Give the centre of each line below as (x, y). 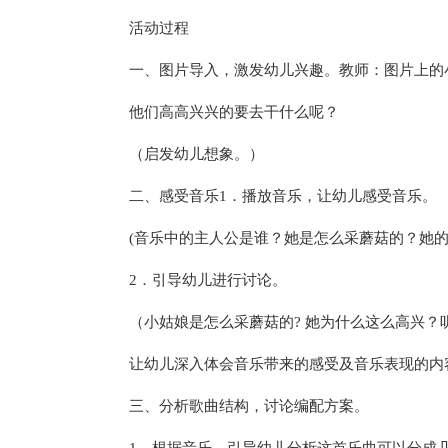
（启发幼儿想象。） (196, 154)
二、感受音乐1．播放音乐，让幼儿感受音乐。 (282, 196)
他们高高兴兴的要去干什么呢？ (233, 112)
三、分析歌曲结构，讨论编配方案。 (248, 406)
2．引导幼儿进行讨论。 (207, 280)
